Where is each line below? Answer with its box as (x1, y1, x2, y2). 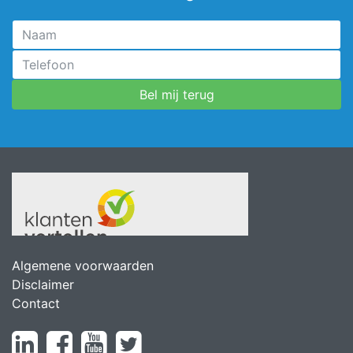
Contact (12, 295, 60, 311)
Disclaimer (12, 276, 74, 292)
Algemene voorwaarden (12, 257, 154, 273)
